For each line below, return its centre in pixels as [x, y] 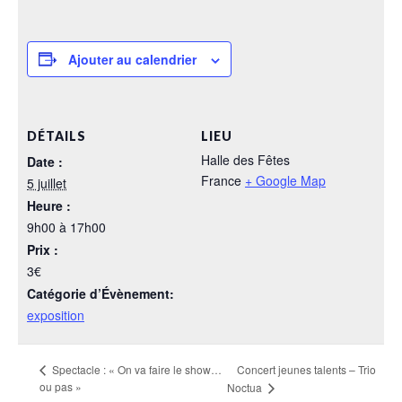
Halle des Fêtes [245, 159]
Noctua [245, 387]
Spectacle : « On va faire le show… [135, 369]
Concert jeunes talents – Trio [306, 369]
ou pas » [61, 386]
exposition [56, 315]
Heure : [49, 205]
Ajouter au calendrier [132, 59]
